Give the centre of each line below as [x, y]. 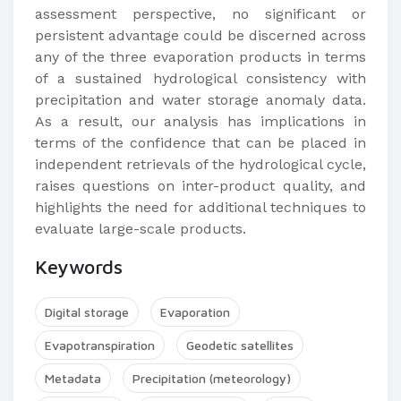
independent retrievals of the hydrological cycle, [200, 164]
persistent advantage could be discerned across [200, 35]
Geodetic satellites [240, 345]
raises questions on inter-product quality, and [200, 186]
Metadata [73, 378]
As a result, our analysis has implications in [200, 121]
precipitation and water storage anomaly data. [200, 100]
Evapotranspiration [100, 345]
